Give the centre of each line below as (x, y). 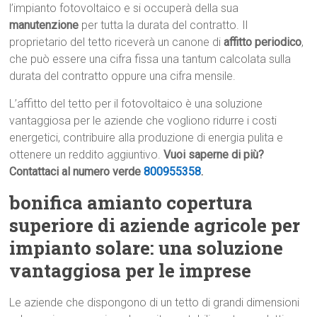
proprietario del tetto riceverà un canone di (117, 42)
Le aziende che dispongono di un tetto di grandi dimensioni (155, 303)
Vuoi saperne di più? (214, 155)
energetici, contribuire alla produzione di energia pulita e (146, 138)
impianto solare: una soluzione (146, 248)
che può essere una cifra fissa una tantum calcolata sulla (150, 59)
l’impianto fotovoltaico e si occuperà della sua (124, 8)
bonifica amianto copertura (131, 203)
